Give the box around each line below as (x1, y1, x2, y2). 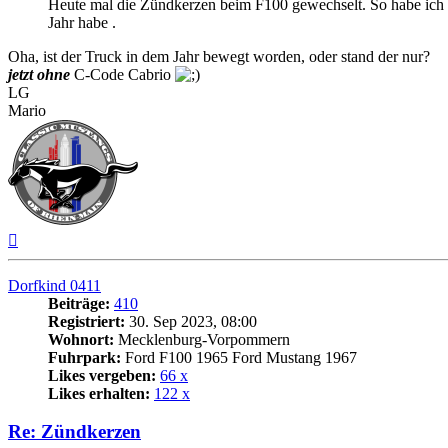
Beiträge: (48, 294, 110, 312)
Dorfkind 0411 (8, 276, 101, 294)
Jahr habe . (48, 13, 116, 31)
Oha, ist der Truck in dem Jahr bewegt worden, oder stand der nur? (8, 47, 430, 65)
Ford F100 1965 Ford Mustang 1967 (121, 348, 357, 366)
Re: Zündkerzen (8, 421, 141, 443)
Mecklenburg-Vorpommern (114, 330, 290, 348)
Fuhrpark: (48, 348, 121, 366)
